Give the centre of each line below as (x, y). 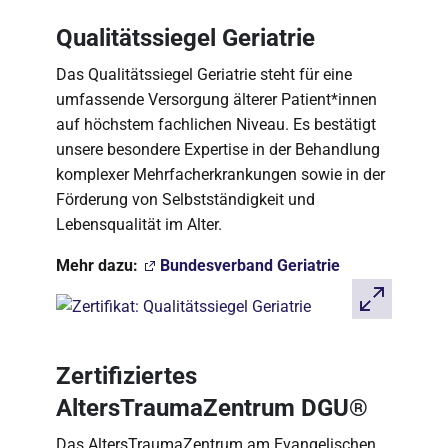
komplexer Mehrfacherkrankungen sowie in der (220, 174)
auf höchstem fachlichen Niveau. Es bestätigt (216, 124)
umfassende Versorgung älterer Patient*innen (216, 99)
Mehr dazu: (99, 265)
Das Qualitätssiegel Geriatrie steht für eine (204, 74)
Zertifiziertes (126, 376)
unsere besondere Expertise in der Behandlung (218, 149)
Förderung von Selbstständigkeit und (185, 199)
